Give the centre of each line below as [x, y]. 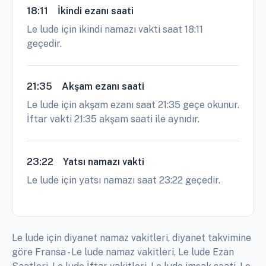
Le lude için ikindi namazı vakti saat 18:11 [115, 30]
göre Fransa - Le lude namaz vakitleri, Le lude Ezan [123, 252]
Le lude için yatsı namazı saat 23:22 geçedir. [123, 180]
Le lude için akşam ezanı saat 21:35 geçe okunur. [133, 105]
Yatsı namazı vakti [104, 162]
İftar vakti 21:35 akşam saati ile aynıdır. [113, 119]
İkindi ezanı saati [96, 11]
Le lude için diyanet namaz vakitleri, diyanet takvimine [132, 238]
